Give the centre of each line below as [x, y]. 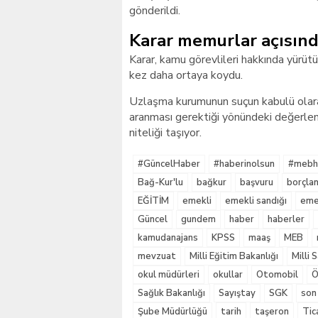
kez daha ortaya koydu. [186, 75]
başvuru [257, 182]
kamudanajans [168, 238]
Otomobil [277, 275]
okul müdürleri [169, 275]
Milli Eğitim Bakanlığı [234, 256]
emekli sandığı [256, 201]
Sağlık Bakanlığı [171, 293]
